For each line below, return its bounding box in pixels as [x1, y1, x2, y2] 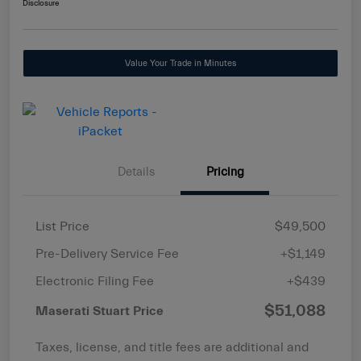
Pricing [205, 165, 244, 180]
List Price [35, 219, 89, 234]
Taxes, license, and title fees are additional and [35, 340, 309, 355]
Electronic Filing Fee [35, 274, 154, 289]
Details [118, 165, 155, 180]
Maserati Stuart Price [35, 304, 164, 319]
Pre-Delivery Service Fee [35, 247, 179, 262]
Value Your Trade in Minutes [125, 58, 236, 69]
